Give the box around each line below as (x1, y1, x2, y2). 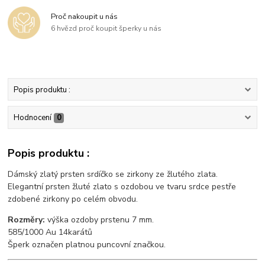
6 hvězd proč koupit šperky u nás (51, 24, 162, 34)
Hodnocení (13, 112, 51, 123)
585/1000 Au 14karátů (8, 227, 93, 238)
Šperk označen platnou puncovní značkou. (8, 239, 166, 251)
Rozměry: (8, 214, 48, 226)
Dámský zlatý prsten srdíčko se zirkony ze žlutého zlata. (8, 169, 218, 180)
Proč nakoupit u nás (51, 11, 118, 22)
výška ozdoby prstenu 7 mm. (47, 214, 154, 226)
